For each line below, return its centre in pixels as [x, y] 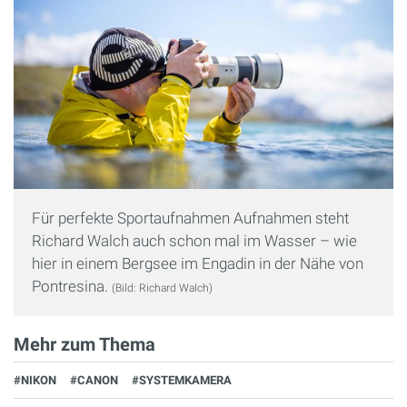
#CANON [94, 380]
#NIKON [35, 380]
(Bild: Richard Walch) [162, 288]
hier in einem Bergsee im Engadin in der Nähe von [198, 263]
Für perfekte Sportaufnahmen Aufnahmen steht [190, 218]
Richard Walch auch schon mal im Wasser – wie [194, 240]
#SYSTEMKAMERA [182, 380]
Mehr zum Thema [84, 344]
